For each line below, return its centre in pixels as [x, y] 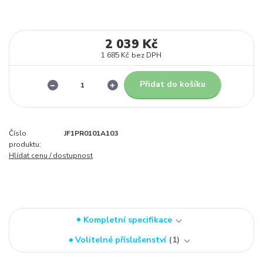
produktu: [25, 144]
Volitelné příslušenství [121, 240]
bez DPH [147, 55]
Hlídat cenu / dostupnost [51, 155]
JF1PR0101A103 [91, 133]
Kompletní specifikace [127, 220]
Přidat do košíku [172, 85]
